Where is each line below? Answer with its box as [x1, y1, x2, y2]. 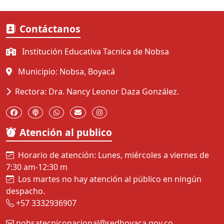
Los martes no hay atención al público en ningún [18, 173, 201, 185]
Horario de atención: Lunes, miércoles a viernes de [18, 149, 209, 161]
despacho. [6, 185, 45, 197]
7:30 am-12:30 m [6, 161, 67, 173]
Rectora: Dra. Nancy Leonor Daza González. [15, 86, 179, 97]
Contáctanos [19, 22, 80, 36]
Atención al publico [19, 125, 112, 139]
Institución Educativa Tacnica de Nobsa [20, 46, 169, 57]
